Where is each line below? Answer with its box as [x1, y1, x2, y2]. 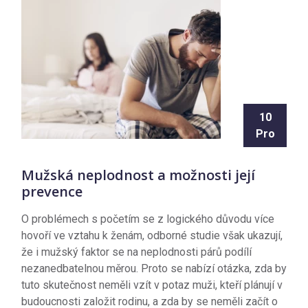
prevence [21, 182, 82, 201]
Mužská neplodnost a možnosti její [21, 166, 255, 185]
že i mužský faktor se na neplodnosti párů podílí [21, 245, 252, 259]
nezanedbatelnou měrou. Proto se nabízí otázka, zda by [21, 262, 287, 276]
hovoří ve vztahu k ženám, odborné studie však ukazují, [21, 229, 283, 243]
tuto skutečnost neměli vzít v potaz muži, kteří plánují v [21, 278, 283, 292]
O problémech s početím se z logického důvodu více [21, 212, 274, 226]
